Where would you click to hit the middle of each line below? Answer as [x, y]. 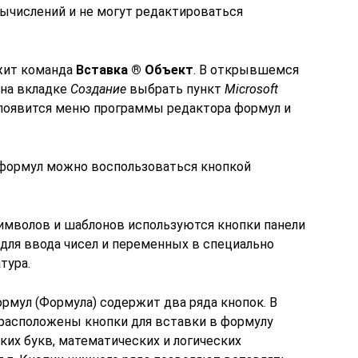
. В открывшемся [246, 70]
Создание [98, 89]
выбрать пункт [175, 89]
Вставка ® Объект [135, 70]
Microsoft [251, 89]
